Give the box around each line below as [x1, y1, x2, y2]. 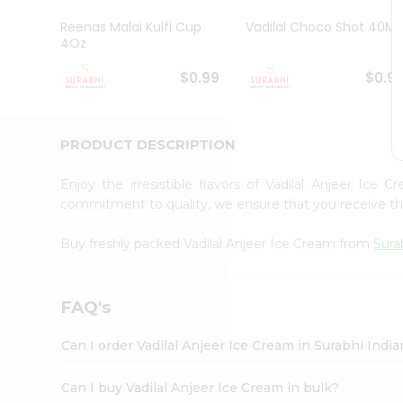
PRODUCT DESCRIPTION [60, 135, 237, 153]
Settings [18, 245, 79, 265]
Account [18, 189, 80, 210]
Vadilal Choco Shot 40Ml [245, 18, 399, 37]
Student [18, 49, 66, 67]
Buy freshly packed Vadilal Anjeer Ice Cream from [60, 235, 374, 252]
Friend [18, 168, 54, 185]
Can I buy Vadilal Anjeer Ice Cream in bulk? [61, 379, 340, 396]
